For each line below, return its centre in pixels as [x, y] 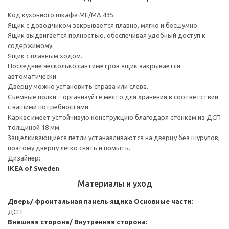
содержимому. [31, 45]
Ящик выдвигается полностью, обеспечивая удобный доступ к [107, 35]
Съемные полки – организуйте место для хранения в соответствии [113, 96]
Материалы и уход [114, 183]
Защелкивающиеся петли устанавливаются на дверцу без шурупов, [114, 137]
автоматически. [33, 76]
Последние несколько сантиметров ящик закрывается [94, 66]
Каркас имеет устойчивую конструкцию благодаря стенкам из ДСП [114, 117]
